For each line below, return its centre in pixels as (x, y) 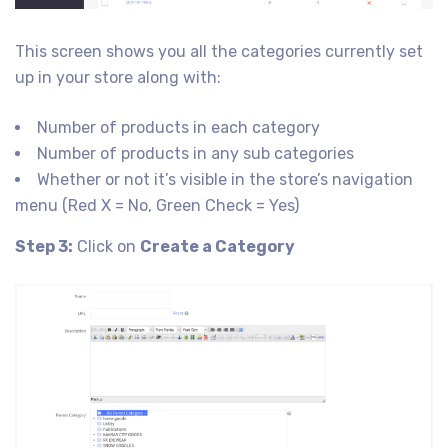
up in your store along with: (118, 78)
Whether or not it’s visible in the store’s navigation (225, 180)
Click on (106, 247)
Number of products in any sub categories (195, 154)
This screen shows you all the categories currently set (219, 52)
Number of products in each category (178, 128)
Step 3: (44, 247)
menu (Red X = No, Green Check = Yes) (157, 206)
